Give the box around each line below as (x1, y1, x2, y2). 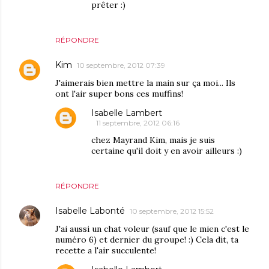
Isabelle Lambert (91, 107, 162, 119)
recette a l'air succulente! (55, 245, 156, 256)
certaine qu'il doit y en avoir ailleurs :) (91, 145, 242, 157)
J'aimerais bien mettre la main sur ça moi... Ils (55, 77, 235, 89)
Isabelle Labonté (55, 205, 125, 217)
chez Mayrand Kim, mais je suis (91, 134, 215, 146)
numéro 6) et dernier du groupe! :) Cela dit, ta (55, 234, 238, 246)
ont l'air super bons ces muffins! (55, 88, 183, 100)
